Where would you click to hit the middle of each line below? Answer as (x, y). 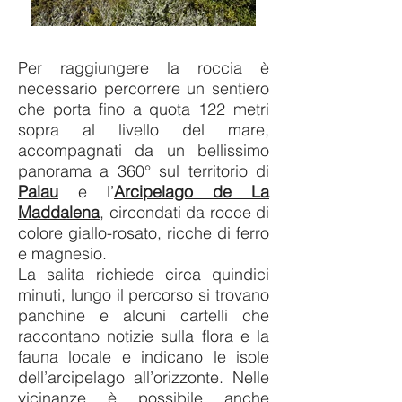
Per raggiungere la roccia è (144, 68)
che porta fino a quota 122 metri (144, 109)
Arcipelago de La (192, 192)
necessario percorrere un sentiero (144, 88)
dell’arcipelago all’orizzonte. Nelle (144, 377)
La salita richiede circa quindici (144, 274)
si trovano (234, 295)
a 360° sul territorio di (180, 171)
